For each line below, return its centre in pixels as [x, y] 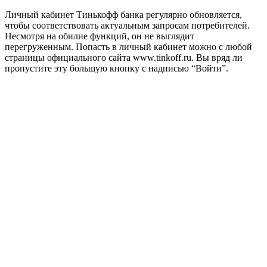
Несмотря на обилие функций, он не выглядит [100, 36]
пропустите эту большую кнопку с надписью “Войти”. [117, 68]
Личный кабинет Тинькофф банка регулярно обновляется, [123, 14]
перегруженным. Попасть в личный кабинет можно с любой [128, 46]
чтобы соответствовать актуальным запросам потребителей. [127, 25]
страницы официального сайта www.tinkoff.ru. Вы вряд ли [124, 57]
